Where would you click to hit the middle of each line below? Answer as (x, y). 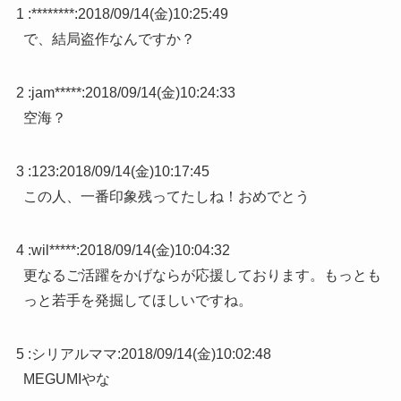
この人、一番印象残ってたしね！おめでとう (166, 197)
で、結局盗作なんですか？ (109, 39)
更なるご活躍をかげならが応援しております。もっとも (202, 276)
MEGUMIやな (66, 380)
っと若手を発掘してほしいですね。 (137, 301)
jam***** (56, 93)
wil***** (53, 251)
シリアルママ (74, 354)
